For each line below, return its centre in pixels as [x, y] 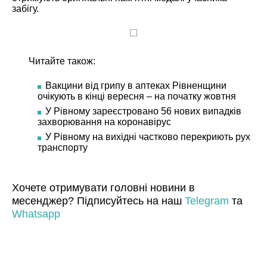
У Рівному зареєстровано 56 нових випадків [143, 111]
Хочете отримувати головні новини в [103, 187]
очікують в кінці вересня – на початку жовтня [136, 96]
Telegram [207, 201]
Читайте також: [62, 61]
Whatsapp [36, 214]
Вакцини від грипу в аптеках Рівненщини [136, 85]
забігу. [25, 8]
